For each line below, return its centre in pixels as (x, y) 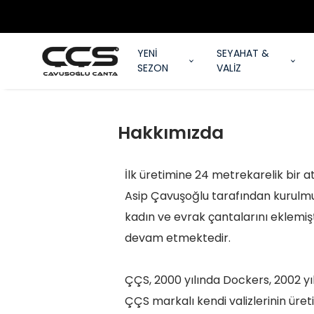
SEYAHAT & (243, 53)
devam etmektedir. (177, 238)
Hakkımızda (171, 133)
